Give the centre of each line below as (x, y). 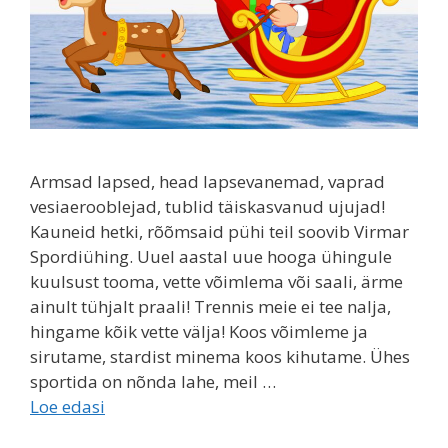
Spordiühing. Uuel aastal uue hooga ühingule (211, 257)
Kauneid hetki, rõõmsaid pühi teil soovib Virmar (219, 232)
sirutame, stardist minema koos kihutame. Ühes (220, 357)
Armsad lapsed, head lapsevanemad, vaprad (207, 182)
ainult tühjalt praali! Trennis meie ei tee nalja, (210, 307)
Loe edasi (67, 407)
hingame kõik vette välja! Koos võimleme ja (199, 332)
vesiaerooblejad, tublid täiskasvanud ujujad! (207, 207)
